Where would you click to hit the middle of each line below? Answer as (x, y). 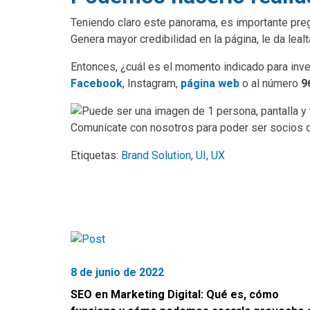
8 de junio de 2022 (117, 272)
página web (210, 83)
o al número (270, 83)
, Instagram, (152, 83)
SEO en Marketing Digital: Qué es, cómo (175, 294)
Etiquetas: (96, 155)
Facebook (97, 83)
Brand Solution (156, 155)
